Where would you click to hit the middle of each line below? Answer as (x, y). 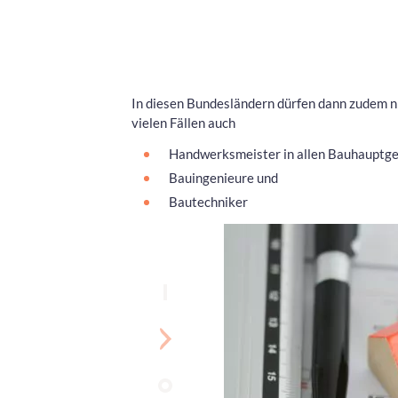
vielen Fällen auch (183, 122)
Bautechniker (208, 201)
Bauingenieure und (223, 177)
